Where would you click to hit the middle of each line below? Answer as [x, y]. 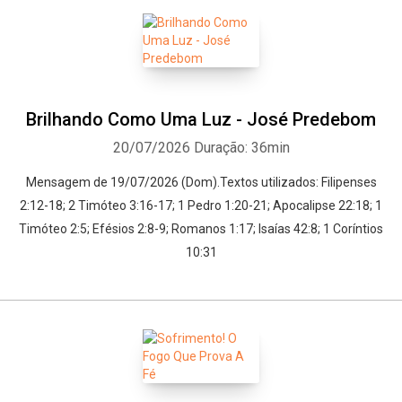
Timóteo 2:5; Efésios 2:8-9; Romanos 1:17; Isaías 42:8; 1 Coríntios [201, 229]
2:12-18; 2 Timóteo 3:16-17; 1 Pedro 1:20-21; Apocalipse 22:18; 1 [201, 205]
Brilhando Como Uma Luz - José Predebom [201, 119]
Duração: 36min [241, 148]
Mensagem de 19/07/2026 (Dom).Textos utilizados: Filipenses [201, 182]
